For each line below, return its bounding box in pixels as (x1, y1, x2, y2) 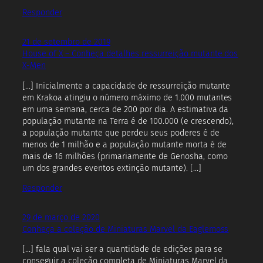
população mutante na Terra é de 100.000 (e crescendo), (22, 116, 234, 126)
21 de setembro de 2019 (22, 37, 110, 48)
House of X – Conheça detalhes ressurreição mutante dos (22, 49, 238, 59)
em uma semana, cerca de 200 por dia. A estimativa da (22, 104, 229, 114)
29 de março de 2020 (22, 212, 100, 222)
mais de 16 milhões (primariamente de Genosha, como (22, 151, 228, 161)
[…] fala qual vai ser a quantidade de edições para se (22, 244, 223, 255)
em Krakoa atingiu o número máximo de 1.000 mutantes (22, 92, 232, 103)
